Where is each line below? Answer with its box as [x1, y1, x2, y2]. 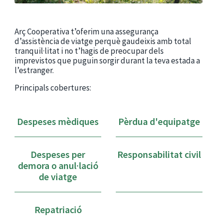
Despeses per [31, 148, 85, 160]
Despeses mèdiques [17, 115, 99, 127]
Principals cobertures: [15, 82, 91, 93]
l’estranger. [15, 65, 54, 76]
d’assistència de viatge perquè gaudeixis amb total [15, 36, 191, 46]
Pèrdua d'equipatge [118, 115, 200, 127]
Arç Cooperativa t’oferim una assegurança [15, 26, 158, 37]
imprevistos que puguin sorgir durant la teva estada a [15, 55, 200, 66]
